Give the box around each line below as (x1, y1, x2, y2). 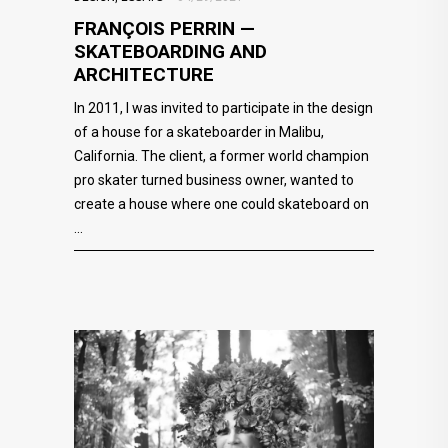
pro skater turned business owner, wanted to (74, 171, 354, 188)
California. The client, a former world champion (74, 147, 369, 164)
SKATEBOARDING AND (74, 39, 267, 63)
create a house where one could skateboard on (74, 195, 369, 212)
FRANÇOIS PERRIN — (74, 16, 255, 40)
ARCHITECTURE (74, 62, 214, 86)
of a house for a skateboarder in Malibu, (74, 123, 324, 140)
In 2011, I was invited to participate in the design (74, 99, 373, 116)
